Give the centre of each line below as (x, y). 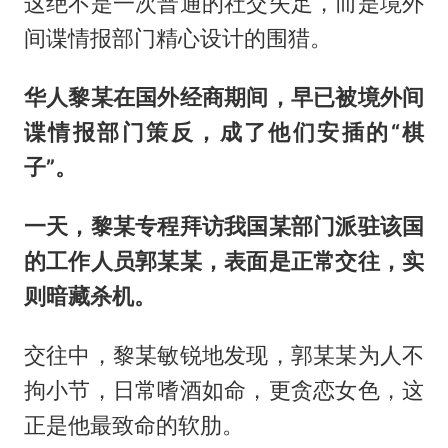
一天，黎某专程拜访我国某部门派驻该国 (224, 226)
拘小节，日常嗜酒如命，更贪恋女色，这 (224, 390)
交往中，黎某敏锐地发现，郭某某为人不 (224, 355)
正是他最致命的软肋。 (133, 425)
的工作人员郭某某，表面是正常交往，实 (224, 261)
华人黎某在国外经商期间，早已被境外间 (224, 97)
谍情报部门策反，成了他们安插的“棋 (224, 132)
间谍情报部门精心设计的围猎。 (177, 38)
